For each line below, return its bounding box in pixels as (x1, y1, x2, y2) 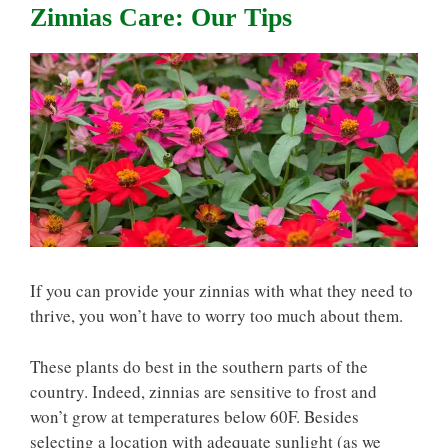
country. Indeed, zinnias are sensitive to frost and (30, 379, 377, 403)
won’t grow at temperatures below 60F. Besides (30, 404, 359, 428)
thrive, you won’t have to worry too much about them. (30, 304, 403, 327)
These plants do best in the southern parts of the (30, 354, 368, 378)
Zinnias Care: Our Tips (30, 2, 292, 32)
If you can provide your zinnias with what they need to (30, 279, 413, 302)
